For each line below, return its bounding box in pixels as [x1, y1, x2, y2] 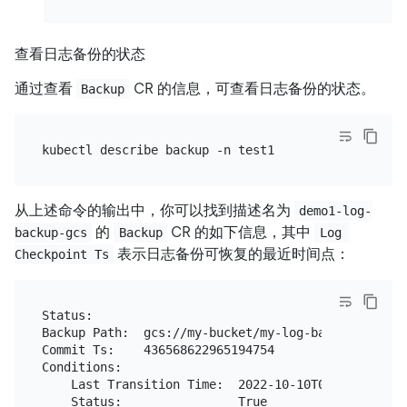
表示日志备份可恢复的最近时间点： [114, 245, 351, 263]
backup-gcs [15, 225, 87, 241]
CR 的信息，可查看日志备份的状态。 [129, 80, 375, 97]
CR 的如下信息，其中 [167, 223, 315, 242]
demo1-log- [299, 203, 372, 219]
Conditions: [41, 359, 122, 374]
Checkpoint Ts [15, 247, 109, 263]
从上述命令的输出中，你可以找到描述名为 [15, 202, 294, 220]
